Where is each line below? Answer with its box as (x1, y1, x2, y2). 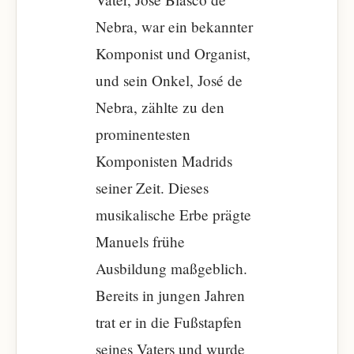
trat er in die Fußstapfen (96, 312, 242, 332)
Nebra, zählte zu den (96, 97, 224, 117)
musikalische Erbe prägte (96, 205, 251, 224)
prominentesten (96, 124, 190, 144)
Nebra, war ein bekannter (96, 17, 253, 36)
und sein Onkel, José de (96, 70, 243, 90)
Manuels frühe (96, 232, 185, 251)
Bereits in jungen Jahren (96, 285, 245, 305)
